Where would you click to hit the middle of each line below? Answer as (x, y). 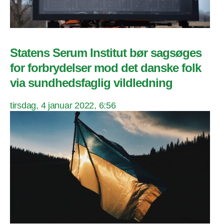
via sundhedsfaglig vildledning (91, 82)
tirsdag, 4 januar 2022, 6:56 (63, 105)
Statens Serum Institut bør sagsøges (106, 52)
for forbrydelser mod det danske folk (106, 67)
